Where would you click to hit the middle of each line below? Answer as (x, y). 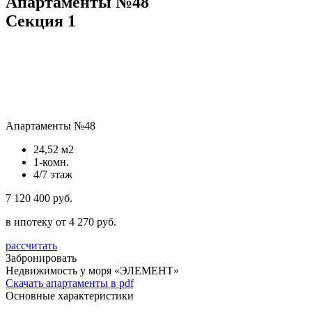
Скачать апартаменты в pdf (70, 283)
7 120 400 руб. (39, 198)
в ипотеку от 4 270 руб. (61, 221)
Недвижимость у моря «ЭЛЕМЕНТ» (92, 270)
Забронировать (41, 258)
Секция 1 (41, 21)
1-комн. (51, 162)
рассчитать (31, 245)
